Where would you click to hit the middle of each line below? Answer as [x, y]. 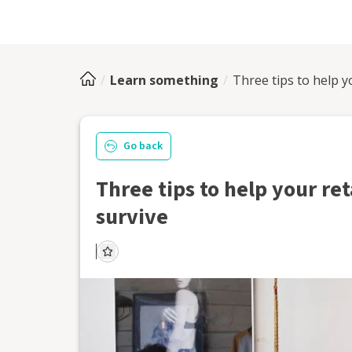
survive [132, 217]
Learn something [164, 80]
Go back [143, 146]
